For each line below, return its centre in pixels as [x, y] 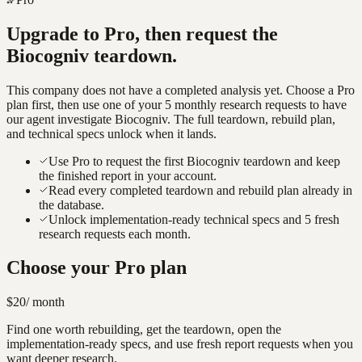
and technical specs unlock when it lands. [112, 133]
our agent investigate [61, 119]
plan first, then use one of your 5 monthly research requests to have [177, 104]
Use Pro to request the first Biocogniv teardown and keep [194, 161]
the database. [72, 204]
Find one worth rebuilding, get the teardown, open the [144, 330]
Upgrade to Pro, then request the [142, 34]
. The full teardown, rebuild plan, [251, 119]
